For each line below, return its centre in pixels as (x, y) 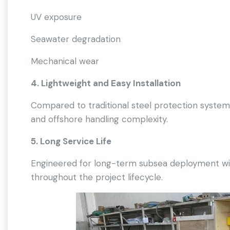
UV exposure (56, 17)
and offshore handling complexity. (99, 119)
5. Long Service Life (71, 141)
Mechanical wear (65, 61)
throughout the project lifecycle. (97, 177)
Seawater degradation (76, 39)
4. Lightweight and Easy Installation (106, 83)
